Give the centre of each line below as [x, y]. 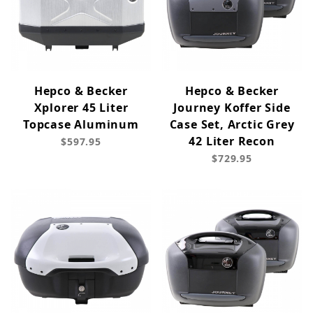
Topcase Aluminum [81, 125]
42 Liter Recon [232, 141]
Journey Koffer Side [232, 108]
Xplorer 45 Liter [81, 108]
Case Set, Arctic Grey [232, 125]
